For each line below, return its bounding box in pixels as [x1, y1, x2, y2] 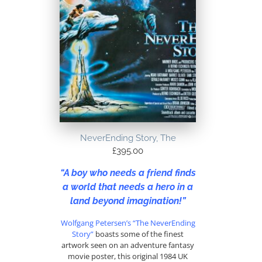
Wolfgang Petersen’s [60, 218, 131, 229]
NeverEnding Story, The [80, 132, 176, 143]
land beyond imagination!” [70, 195, 186, 207]
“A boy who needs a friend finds [60, 167, 196, 179]
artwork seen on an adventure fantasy [61, 240, 195, 251]
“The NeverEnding [132, 218, 195, 229]
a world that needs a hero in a [63, 181, 194, 193]
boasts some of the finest [94, 229, 184, 240]
